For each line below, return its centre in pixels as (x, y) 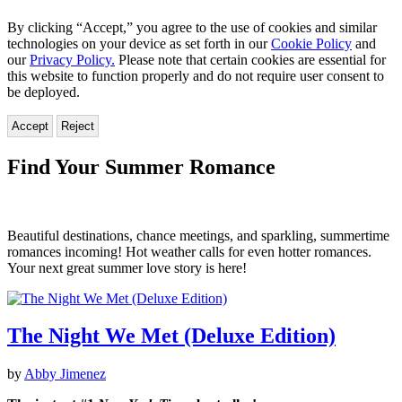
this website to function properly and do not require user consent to (196, 75)
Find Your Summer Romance (141, 166)
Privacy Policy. (72, 59)
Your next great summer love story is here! (127, 267)
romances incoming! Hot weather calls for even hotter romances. (189, 251)
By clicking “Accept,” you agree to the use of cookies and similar (192, 27)
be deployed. (44, 92)
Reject (78, 126)
